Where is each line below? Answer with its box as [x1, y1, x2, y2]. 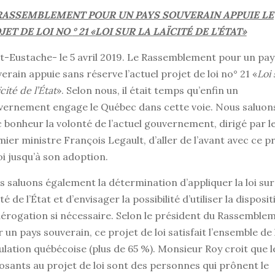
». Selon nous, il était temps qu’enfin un [56, 84, 238, 97]
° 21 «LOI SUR [72, 25, 135, 38]
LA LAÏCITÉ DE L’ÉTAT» [134, 25, 247, 38]
